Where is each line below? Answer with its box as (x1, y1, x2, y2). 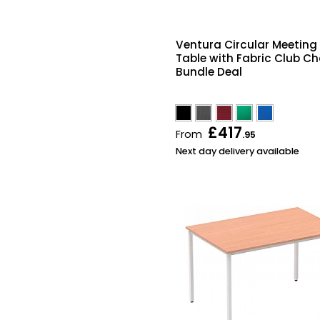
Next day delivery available (176, 145, 299, 158)
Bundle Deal (176, 64, 242, 79)
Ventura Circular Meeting (176, 36, 317, 52)
